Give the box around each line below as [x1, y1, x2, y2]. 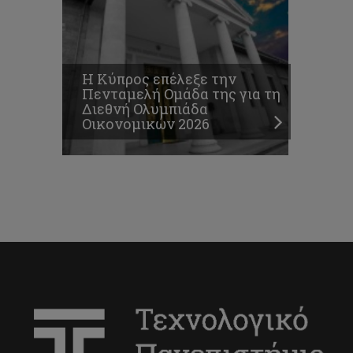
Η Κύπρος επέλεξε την [82, 69, 236, 89]
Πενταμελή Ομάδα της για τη [82, 84, 281, 104]
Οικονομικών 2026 [82, 114, 210, 134]
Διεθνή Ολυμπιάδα [82, 99, 208, 119]
